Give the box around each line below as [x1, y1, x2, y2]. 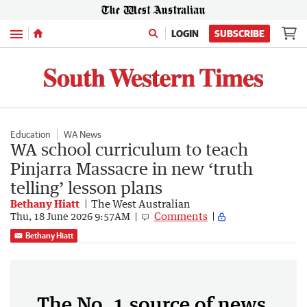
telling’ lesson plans [10, 177, 162, 197]
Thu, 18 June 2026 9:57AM [10, 210, 130, 223]
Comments [154, 209, 208, 222]
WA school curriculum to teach [10, 138, 248, 159]
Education [10, 128, 50, 140]
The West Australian [91, 197, 191, 210]
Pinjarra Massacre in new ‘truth [10, 158, 253, 178]
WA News [64, 128, 101, 140]
